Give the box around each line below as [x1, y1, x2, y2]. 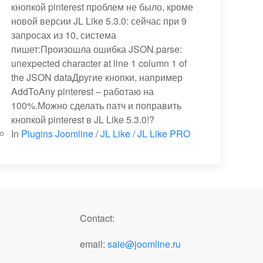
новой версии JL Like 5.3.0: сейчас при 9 [11, 14, 187, 28]
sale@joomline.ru [107, 237, 181, 251]
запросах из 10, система [11, 28, 117, 42]
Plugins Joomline [21, 127, 94, 140]
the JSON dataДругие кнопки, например [11, 70, 183, 84]
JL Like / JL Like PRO [100, 127, 191, 140]
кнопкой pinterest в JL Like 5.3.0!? [11, 113, 155, 126]
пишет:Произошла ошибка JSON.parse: [11, 42, 183, 56]
